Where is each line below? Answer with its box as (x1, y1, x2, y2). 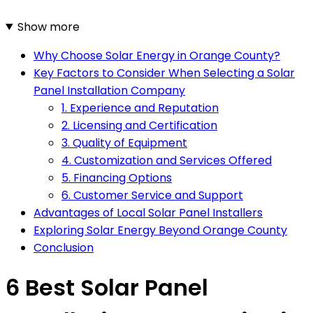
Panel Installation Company (34, 82, 185, 99)
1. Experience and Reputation (61, 99, 219, 116)
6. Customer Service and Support (61, 187, 243, 203)
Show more (17, 18, 80, 35)
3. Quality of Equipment (61, 134, 187, 151)
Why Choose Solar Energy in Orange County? (34, 47, 280, 64)
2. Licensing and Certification (61, 117, 217, 133)
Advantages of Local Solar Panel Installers (34, 204, 263, 221)
